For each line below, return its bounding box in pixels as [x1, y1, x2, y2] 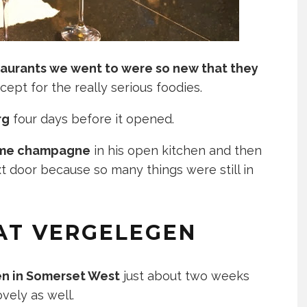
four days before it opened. [10, 112, 174, 127]
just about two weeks [120, 269, 249, 284]
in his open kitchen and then [90, 143, 262, 158]
